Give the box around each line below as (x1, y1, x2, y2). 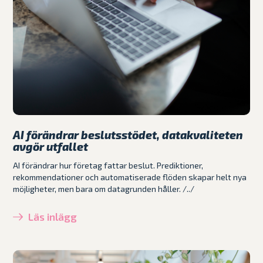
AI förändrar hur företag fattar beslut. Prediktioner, (13, 160, 204, 170)
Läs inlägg (28, 210, 77, 222)
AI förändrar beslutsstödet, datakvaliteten (13, 127, 244, 141)
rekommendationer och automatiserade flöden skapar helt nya (13, 171, 247, 182)
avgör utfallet (13, 139, 89, 153)
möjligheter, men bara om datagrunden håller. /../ (13, 183, 195, 194)
